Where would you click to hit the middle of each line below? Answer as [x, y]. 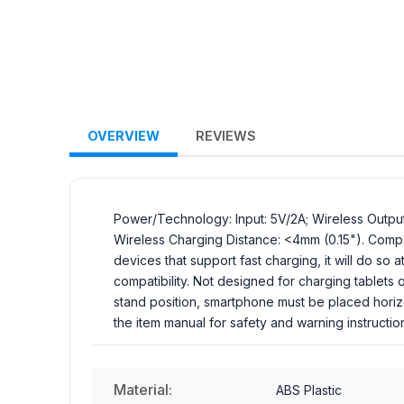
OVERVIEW [124, 136]
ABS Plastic [309, 390]
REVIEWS [226, 136]
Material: [143, 390]
